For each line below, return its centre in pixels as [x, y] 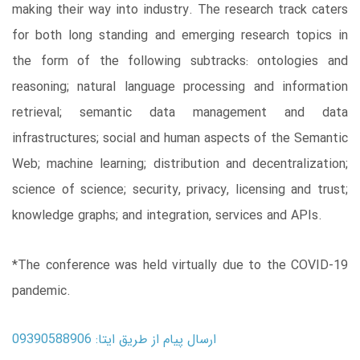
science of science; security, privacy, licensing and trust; [180, 190]
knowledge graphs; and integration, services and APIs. [167, 215]
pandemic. [41, 291]
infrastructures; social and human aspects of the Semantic [180, 138]
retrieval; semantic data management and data [180, 112]
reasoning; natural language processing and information [180, 87]
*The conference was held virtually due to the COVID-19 [180, 265]
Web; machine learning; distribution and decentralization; [180, 164]
